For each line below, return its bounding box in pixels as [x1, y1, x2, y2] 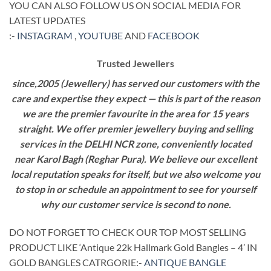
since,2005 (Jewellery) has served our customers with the [11, 77, 260, 89]
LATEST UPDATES [9, 15, 85, 27]
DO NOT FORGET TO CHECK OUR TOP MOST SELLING [9, 226, 246, 238]
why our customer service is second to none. [40, 198, 231, 210]
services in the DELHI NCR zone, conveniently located [19, 137, 252, 149]
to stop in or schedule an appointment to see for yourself [15, 183, 256, 195]
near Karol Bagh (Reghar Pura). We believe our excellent [14, 152, 257, 165]
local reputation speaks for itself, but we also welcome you [11, 168, 260, 180]
